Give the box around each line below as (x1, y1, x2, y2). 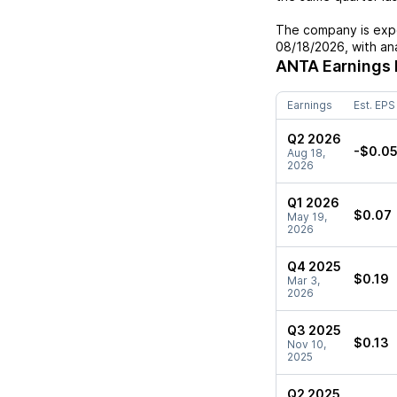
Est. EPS (354, 98, 395, 112)
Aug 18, (287, 146, 325, 160)
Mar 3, (287, 274, 320, 287)
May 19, (287, 210, 327, 223)
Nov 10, (287, 338, 326, 351)
